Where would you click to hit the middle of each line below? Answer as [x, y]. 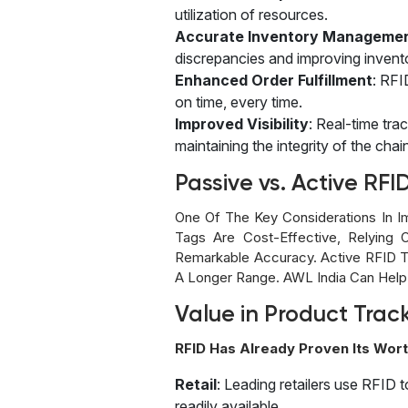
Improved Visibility [242, 123]
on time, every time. [239, 102]
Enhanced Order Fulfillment [274, 80]
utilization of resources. [251, 14]
